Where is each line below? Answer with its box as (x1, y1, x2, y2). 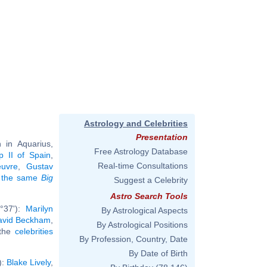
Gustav (26, 161, 53, 171)
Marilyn (26, 203, 53, 213)
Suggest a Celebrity (114, 175, 188, 185)
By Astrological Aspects (101, 206, 188, 215)
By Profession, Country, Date (79, 234, 188, 244)
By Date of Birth (129, 249, 188, 258)
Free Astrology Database (94, 147, 188, 156)
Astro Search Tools (110, 191, 188, 201)
